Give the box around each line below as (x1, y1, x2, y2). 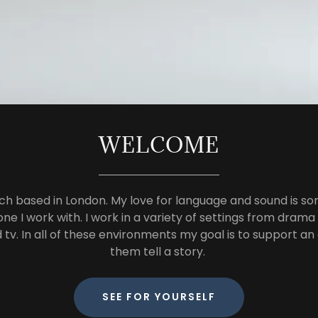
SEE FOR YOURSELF (102, 290, 216, 305)
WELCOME (98, 131, 219, 158)
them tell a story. (109, 243, 208, 260)
